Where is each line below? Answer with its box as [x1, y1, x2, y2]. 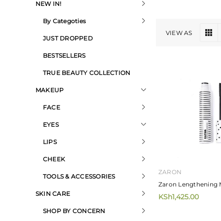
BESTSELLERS [43, 52, 86, 59]
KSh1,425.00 [158, 192, 199, 201]
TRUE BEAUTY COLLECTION [43, 69, 131, 76]
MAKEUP [36, 86, 64, 94]
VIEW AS [166, 29, 192, 37]
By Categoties [43, 17, 86, 25]
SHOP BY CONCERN [43, 207, 106, 215]
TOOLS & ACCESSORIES [43, 173, 115, 180]
